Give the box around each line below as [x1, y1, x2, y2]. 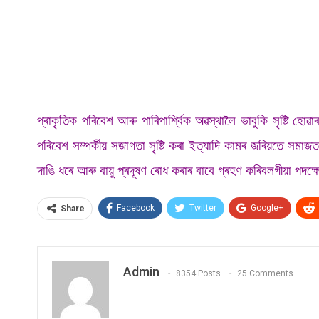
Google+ [251, 203, 283, 214]
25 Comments [237, 268, 293, 278]
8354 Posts [176, 268, 221, 278]
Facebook [117, 203, 155, 214]
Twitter [189, 203, 216, 214]
